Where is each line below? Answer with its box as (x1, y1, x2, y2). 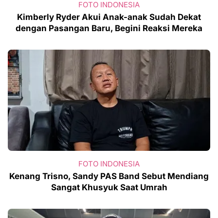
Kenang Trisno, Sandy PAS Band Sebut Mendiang (9, 171, 209, 182)
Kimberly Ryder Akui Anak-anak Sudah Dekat (17, 12, 201, 22)
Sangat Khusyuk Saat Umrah (51, 182, 167, 193)
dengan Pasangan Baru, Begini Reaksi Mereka (16, 23, 202, 34)
